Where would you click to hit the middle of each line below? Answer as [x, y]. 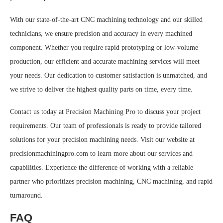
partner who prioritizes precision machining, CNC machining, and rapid [111, 182]
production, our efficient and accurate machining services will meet [105, 62]
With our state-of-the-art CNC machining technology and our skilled [106, 20]
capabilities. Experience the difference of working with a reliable [102, 168]
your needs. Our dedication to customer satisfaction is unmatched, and [109, 76]
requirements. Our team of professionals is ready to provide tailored [106, 126]
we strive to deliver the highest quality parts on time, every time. [101, 90]
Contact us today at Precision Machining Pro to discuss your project [105, 112]
